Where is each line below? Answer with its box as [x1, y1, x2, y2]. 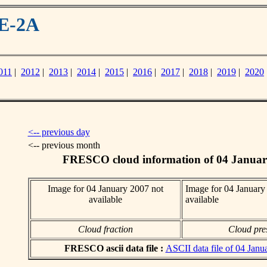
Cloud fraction [77, 223, 133, 234]
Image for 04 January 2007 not [47, 183, 163, 194]
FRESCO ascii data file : [64, 243, 166, 253]
